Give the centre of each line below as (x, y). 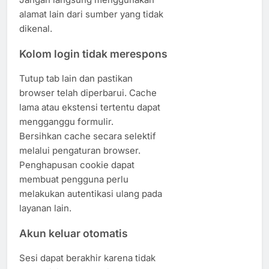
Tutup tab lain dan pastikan (76, 79)
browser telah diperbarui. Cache (88, 93)
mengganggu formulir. (66, 122)
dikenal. (36, 28)
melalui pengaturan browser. (80, 151)
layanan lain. (45, 208)
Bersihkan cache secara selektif (88, 136)
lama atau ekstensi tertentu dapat (90, 107)
